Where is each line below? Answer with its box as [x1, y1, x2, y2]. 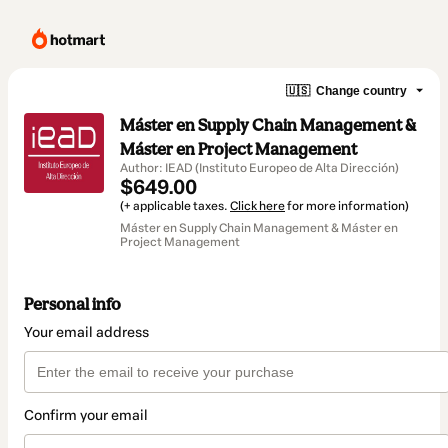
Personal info [24, 294, 121, 315]
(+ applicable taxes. [120, 199, 230, 213]
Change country [316, 83, 407, 98]
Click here [230, 199, 285, 213]
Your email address [24, 324, 149, 342]
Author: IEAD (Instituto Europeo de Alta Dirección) [120, 161, 399, 175]
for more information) [285, 199, 409, 213]
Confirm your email [24, 407, 148, 425]
